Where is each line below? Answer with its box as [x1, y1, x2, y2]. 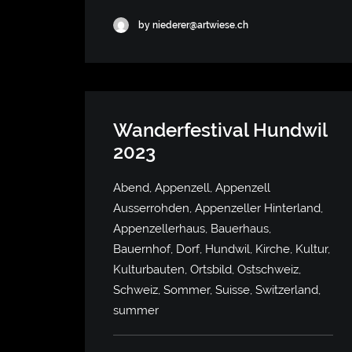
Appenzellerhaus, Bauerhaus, [113, 222, 271, 236]
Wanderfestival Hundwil [113, 119, 327, 141]
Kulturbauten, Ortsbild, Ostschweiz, [113, 262, 301, 277]
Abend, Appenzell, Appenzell [113, 181, 270, 195]
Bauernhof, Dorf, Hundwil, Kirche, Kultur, [113, 242, 330, 256]
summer [113, 303, 159, 317]
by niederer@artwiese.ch [138, 19, 248, 31]
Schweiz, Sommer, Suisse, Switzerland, [113, 283, 321, 297]
